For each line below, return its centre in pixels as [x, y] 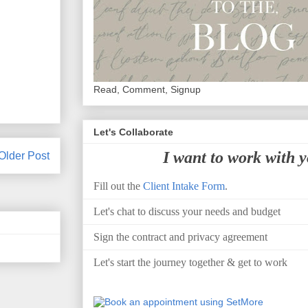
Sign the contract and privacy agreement [180, 236]
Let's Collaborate [133, 132]
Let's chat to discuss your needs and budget [187, 211]
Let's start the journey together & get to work [190, 262]
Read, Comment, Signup [147, 90]
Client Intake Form [184, 186]
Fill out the [118, 186]
